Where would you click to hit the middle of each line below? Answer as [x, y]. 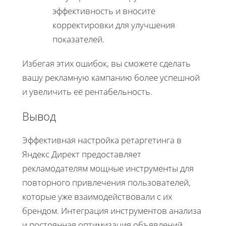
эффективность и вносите [104, 11]
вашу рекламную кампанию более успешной [111, 77]
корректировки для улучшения [114, 25]
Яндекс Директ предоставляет [82, 154]
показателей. [78, 39]
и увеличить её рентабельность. [87, 91]
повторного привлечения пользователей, [106, 182]
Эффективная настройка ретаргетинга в [102, 140]
